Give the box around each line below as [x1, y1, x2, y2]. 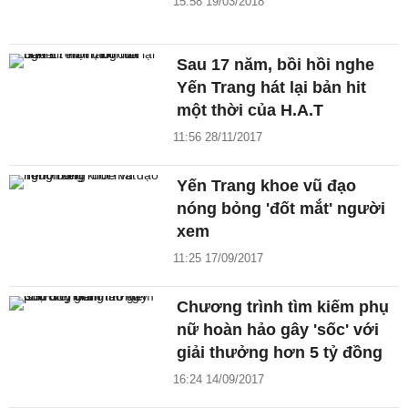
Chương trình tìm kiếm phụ [177, 298, 390, 317]
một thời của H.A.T [177, 101, 324, 120]
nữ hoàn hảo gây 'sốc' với [177, 321, 380, 340]
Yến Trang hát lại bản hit [177, 78, 367, 97]
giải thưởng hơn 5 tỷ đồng [177, 343, 383, 362]
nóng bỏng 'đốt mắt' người [177, 199, 386, 219]
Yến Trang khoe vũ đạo [177, 177, 357, 196]
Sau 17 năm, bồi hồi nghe [177, 56, 375, 75]
